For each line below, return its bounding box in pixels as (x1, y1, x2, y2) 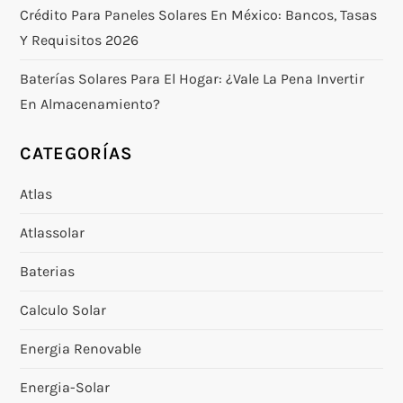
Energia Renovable (20, 339, 142, 357)
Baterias (20, 262, 76, 280)
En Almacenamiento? (20, 94, 161, 112)
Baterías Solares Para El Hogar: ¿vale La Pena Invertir (20, 69, 365, 87)
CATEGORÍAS (20, 142, 134, 164)
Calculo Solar (20, 300, 107, 318)
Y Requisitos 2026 (20, 31, 139, 49)
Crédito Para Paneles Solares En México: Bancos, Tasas (20, 5, 378, 23)
